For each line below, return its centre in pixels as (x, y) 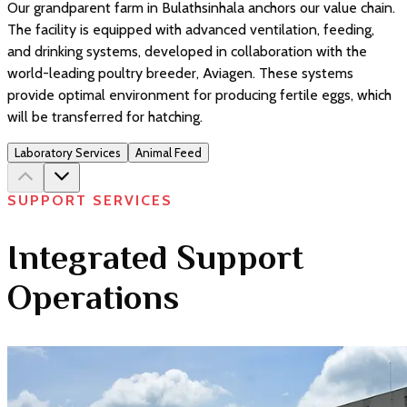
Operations (93, 298)
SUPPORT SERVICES (90, 200)
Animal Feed (169, 152)
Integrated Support (155, 258)
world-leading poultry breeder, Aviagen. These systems (180, 73)
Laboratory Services (68, 152)
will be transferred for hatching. (105, 116)
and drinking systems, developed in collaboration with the (187, 51)
